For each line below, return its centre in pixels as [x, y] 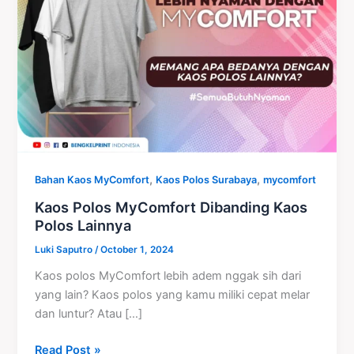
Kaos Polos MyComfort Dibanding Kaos [171, 207]
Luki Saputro [65, 249]
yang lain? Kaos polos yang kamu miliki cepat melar [173, 294]
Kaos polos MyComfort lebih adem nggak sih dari [168, 275]
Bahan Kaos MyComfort [92, 180]
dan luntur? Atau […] [89, 313]
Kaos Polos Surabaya [207, 180]
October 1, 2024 [137, 249]
